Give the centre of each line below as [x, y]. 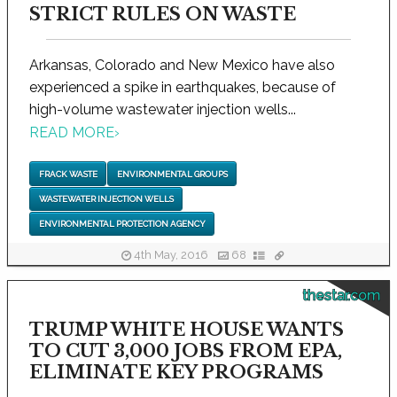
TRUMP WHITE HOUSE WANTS [187, 330]
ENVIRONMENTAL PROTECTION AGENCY [122, 224]
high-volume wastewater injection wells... [163, 110]
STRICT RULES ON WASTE [163, 15]
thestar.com [341, 296]
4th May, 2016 [171, 255]
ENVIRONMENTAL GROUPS [172, 174]
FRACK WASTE [68, 174]
